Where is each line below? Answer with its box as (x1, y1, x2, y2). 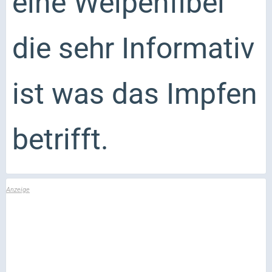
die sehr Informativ (12, 30, 254, 66)
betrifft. (12, 121, 109, 157)
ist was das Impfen (12, 76, 257, 111)
